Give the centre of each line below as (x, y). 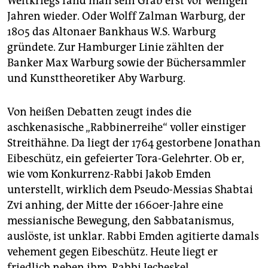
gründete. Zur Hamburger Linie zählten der (115, 48)
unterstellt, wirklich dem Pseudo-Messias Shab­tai (130, 190)
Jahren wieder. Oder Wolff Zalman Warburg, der (126, 16)
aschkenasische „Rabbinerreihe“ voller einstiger (127, 128)
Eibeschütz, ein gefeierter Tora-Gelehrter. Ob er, (126, 159)
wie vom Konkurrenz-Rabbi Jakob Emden (109, 174)
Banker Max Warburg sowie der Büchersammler (127, 63)
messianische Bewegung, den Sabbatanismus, (121, 221)
